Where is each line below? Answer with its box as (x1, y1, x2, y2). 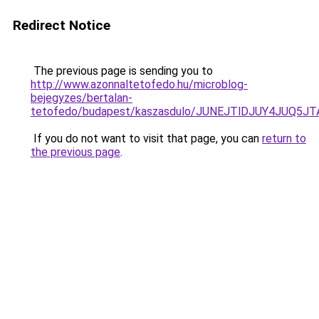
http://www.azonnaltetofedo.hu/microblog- (31, 78, 248, 91)
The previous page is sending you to (31, 64, 213, 78)
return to (262, 132, 306, 145)
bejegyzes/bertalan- (31, 91, 132, 105)
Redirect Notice (13, 17, 110, 33)
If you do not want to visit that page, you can (31, 132, 262, 145)
